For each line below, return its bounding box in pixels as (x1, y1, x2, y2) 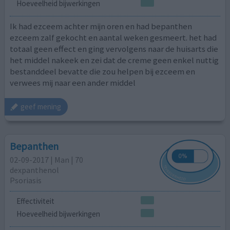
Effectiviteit (16, 196, 54, 206)
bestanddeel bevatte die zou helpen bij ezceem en (10, 66, 196, 78)
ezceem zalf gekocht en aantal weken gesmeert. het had (10, 32, 217, 44)
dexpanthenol (10, 165, 60, 176)
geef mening (21, 102, 62, 112)
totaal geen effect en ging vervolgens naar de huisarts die (10, 43, 219, 55)
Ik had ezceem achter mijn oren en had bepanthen (10, 21, 193, 32)
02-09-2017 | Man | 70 (10, 155, 84, 165)
